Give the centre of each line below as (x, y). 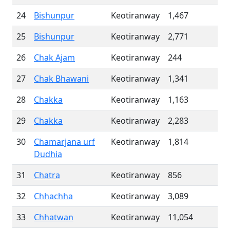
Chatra (47, 175)
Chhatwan (54, 217)
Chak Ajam (54, 57)
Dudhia (48, 154)
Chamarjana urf (64, 142)
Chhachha (53, 196)
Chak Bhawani (61, 79)
